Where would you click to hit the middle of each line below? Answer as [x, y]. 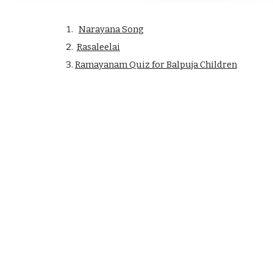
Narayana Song [111, 29]
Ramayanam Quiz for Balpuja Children [156, 65]
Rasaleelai [98, 47]
